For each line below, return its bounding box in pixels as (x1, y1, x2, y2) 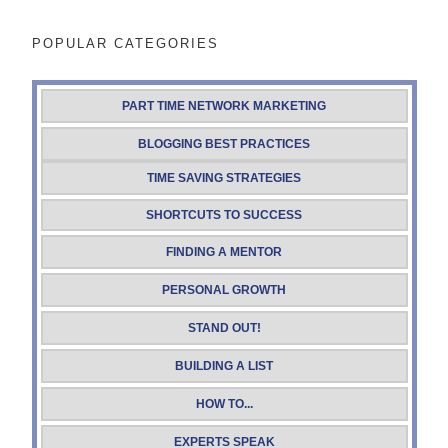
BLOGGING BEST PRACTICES (138, 137, 310, 152)
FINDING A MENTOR (166, 245, 282, 260)
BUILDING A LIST (175, 359, 273, 374)
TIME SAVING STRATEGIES (147, 171, 301, 186)
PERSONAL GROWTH (162, 283, 286, 298)
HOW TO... (195, 397, 253, 412)
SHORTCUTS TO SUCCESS (146, 208, 302, 223)
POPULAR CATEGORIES (31, 36, 219, 52)
